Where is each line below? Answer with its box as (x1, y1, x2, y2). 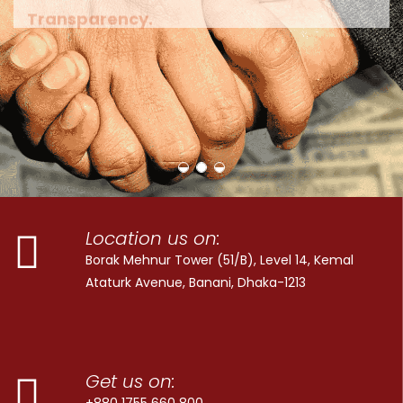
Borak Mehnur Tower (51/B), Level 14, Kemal (85, 250, 354, 269)
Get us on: (85, 368, 175, 394)
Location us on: (85, 225, 220, 251)
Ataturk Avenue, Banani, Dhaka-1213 (85, 273, 306, 291)
